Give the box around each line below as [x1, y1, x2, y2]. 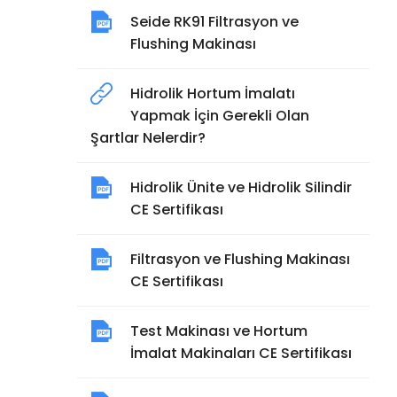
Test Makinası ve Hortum [130, 321, 307, 341]
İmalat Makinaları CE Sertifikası [130, 343, 352, 363]
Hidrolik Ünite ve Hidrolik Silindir [130, 177, 352, 198]
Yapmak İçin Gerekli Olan [130, 105, 309, 126]
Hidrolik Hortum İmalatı [130, 83, 295, 104]
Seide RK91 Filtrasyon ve [130, 12, 299, 32]
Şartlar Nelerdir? [90, 128, 206, 148]
